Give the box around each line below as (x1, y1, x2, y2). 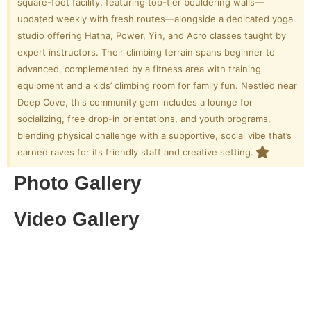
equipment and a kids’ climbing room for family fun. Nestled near (17, 80, 297, 91)
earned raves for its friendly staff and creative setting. (17, 146, 253, 158)
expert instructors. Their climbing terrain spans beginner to (17, 47, 275, 58)
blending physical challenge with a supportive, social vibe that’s (17, 130, 292, 141)
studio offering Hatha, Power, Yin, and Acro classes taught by (17, 30, 286, 41)
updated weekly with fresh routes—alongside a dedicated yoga (17, 13, 293, 24)
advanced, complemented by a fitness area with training (17, 63, 261, 74)
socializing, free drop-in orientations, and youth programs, (17, 113, 271, 124)
